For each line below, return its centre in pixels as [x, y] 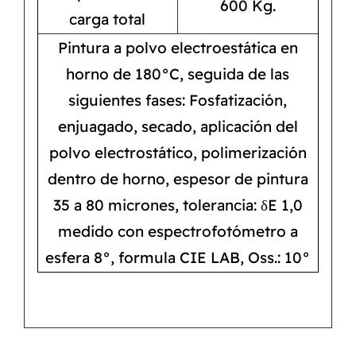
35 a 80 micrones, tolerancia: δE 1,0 [178, 205]
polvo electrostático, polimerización [178, 153]
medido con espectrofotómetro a [178, 232]
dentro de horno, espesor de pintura [178, 179]
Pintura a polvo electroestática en [178, 48]
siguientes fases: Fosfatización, [178, 101]
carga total [108, 19]
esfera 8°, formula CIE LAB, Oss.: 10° [178, 258]
